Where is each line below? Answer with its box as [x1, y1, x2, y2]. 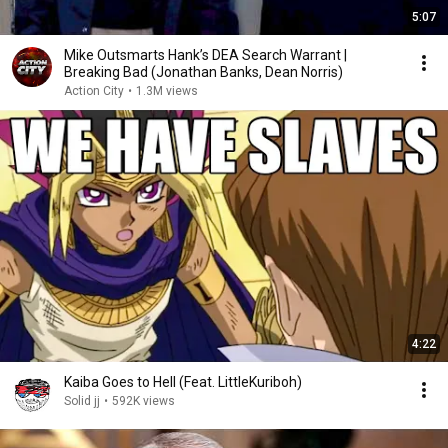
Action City [64, 84, 124, 98]
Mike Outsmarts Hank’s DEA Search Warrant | [64, 47, 347, 63]
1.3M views [136, 84, 198, 98]
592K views [112, 394, 175, 408]
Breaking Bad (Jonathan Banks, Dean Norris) [64, 64, 343, 80]
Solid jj [64, 394, 100, 408]
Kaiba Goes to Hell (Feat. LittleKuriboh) [64, 374, 302, 390]
